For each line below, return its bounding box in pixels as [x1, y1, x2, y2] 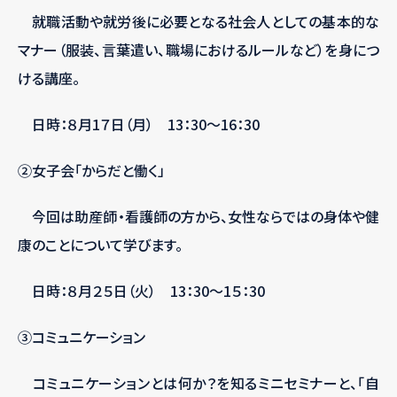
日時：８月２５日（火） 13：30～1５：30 [18, 280, 265, 302]
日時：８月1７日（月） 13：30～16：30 [18, 113, 274, 136]
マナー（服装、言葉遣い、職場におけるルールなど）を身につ [18, 39, 379, 61]
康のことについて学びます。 [18, 234, 183, 256]
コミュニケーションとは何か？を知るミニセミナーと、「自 [18, 372, 379, 394]
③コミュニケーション [18, 326, 145, 348]
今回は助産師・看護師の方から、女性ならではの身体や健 [18, 206, 379, 228]
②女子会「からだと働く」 [18, 160, 165, 182]
